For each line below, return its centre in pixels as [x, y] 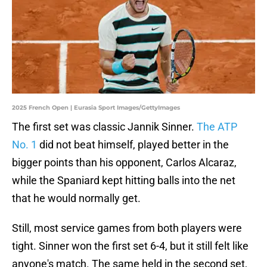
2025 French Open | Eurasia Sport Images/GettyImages [96, 108]
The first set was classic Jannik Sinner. [104, 127]
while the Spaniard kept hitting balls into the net [124, 181]
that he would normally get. [76, 198]
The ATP [217, 127]
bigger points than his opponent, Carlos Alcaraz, [124, 163]
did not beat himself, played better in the [133, 145]
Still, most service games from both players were [127, 228]
